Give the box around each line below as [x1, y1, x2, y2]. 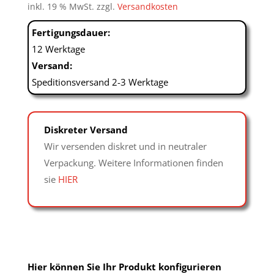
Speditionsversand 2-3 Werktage [31, 75, 168, 88]
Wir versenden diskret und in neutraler [43, 139, 207, 152]
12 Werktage [31, 42, 85, 55]
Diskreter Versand [43, 123, 128, 136]
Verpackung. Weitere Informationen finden [43, 156, 223, 169]
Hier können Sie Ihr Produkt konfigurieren [27, 260, 221, 273]
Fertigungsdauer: [31, 26, 110, 39]
